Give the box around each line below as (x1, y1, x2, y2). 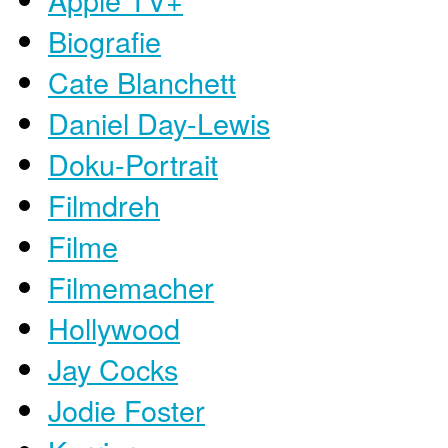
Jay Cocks (48, 348, 178, 390)
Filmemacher (48, 266, 214, 308)
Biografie (48, 20, 161, 62)
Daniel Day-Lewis (48, 102, 270, 144)
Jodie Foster (48, 389, 205, 431)
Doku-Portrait (48, 143, 218, 185)
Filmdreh (48, 184, 160, 226)
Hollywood (48, 307, 180, 349)
